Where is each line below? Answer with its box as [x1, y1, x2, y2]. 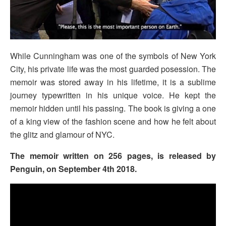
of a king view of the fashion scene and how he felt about [10, 116, 216, 128]
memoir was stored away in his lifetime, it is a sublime [10, 76, 216, 88]
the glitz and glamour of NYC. [10, 129, 115, 141]
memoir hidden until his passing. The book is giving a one [10, 102, 216, 115]
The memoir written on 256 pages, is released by [10, 150, 216, 162]
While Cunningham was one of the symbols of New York [10, 50, 216, 62]
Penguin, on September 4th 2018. [10, 163, 137, 175]
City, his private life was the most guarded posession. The [10, 63, 216, 75]
